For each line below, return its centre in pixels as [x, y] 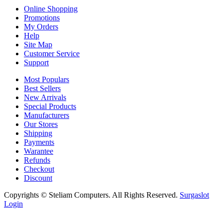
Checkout [39, 169]
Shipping [38, 133]
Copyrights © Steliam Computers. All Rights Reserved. [92, 195]
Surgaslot [194, 195]
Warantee [39, 151]
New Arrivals [45, 98]
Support [36, 63]
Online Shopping [51, 9]
